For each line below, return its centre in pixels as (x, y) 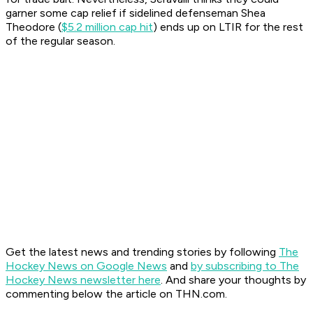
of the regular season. (62, 41)
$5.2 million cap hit (107, 27)
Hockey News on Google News (86, 266)
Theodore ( (34, 27)
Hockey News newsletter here (83, 280)
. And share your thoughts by (233, 280)
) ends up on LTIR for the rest (228, 27)
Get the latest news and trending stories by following (142, 252)
